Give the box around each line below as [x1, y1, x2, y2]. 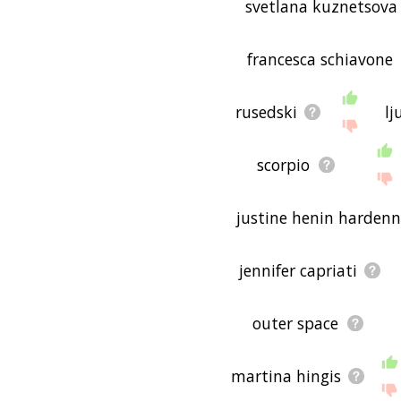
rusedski [235, 100, 297, 123]
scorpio [257, 153, 311, 175]
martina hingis [230, 364, 341, 387]
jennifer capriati [239, 259, 358, 281]
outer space [252, 311, 339, 334]
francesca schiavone [247, 47, 394, 70]
